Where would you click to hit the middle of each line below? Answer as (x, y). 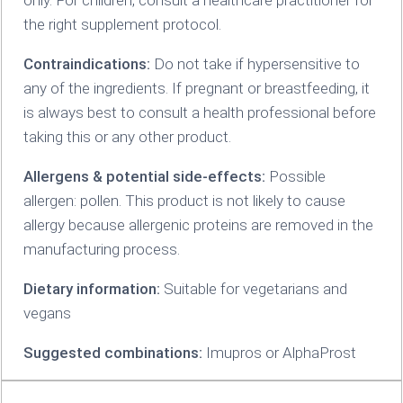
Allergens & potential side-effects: (144, 176)
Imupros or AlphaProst (279, 352)
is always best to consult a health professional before (199, 112)
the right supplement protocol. (122, 24)
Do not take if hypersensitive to (255, 63)
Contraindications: (86, 63)
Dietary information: (91, 288)
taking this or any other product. (127, 136)
